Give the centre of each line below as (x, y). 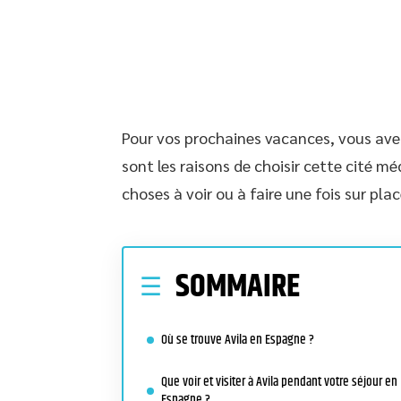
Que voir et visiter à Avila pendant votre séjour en (279, 382)
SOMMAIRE (238, 287)
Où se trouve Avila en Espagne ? (238, 340)
